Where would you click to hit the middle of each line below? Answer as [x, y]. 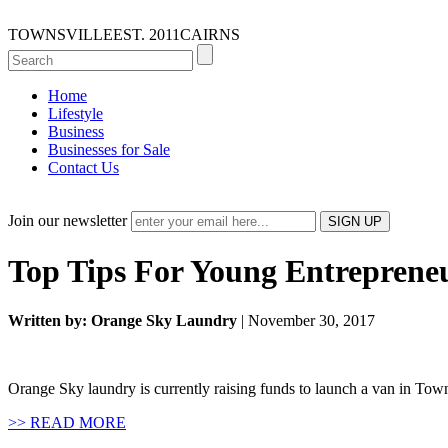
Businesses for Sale [109, 149]
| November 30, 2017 [306, 320]
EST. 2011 [146, 34]
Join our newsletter [67, 220]
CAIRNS [210, 34]
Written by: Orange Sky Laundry [122, 320]
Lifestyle [75, 113]
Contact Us [83, 167]
